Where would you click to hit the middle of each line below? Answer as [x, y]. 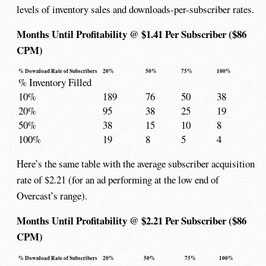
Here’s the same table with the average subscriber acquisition [136, 164]
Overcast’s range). [52, 196]
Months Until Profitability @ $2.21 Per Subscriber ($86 [132, 221]
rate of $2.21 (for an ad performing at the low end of [118, 180]
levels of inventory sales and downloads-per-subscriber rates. [136, 9]
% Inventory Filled [55, 83]
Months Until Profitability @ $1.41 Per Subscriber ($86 [132, 34]
